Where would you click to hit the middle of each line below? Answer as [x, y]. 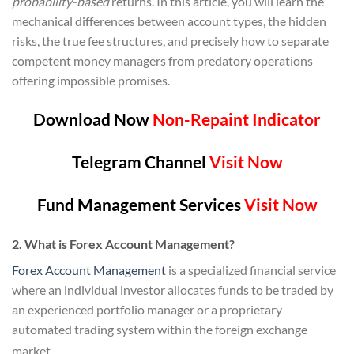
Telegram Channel [139, 162]
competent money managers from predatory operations [162, 60]
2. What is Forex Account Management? [123, 243]
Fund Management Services [140, 205]
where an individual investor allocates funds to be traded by [173, 289]
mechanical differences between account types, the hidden [169, 21]
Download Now [91, 119]
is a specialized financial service [251, 269]
